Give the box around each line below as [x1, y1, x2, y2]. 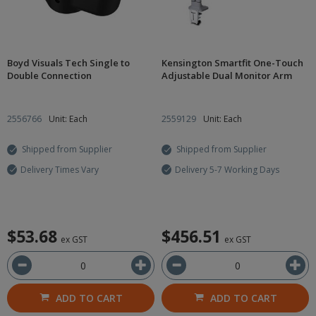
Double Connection [7, 69, 92, 82]
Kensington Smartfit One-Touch [162, 56, 303, 69]
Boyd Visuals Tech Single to [7, 56, 130, 69]
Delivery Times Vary [20, 164, 99, 176]
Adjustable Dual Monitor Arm [162, 69, 292, 82]
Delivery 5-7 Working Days [175, 164, 279, 176]
